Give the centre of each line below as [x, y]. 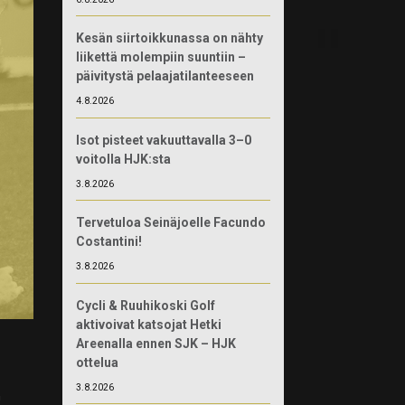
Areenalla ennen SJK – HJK [155, 343]
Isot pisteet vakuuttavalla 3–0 [163, 140]
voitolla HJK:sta [123, 159]
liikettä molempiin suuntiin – [160, 57]
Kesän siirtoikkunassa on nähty [169, 38]
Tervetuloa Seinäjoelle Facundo [170, 222]
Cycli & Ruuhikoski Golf [145, 305]
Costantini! [108, 241]
